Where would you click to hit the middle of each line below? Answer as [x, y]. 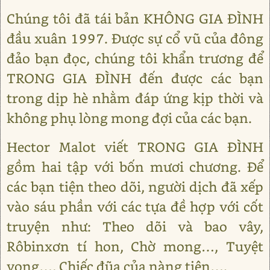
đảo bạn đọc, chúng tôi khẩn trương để [135, 58]
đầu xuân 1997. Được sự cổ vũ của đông [135, 38]
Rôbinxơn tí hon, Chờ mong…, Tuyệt [135, 246]
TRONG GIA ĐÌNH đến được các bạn [135, 78]
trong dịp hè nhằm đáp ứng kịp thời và [135, 98]
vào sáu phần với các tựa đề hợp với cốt [135, 206]
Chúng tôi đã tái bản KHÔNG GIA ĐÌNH [135, 18]
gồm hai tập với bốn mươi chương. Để [135, 166]
